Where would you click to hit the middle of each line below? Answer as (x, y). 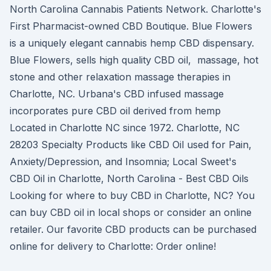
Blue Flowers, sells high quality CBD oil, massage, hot (134, 60)
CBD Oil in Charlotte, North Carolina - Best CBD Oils (129, 178)
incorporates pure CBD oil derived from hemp (117, 111)
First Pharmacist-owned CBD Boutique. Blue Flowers (131, 26)
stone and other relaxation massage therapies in (120, 77)
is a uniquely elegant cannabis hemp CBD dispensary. (132, 43)
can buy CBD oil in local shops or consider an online (131, 212)
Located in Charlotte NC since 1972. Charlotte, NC (125, 128)
